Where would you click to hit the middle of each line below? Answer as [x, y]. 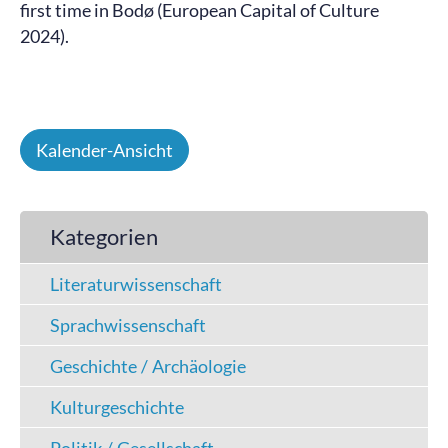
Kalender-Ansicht [104, 150]
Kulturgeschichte [117, 407]
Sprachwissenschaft [128, 325]
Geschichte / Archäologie [148, 366]
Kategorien [104, 236]
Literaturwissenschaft [136, 284]
